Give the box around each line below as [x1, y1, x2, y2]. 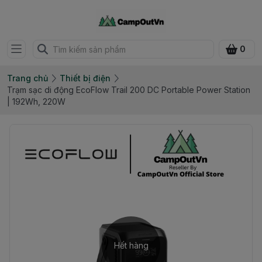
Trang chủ [7, 73, 48, 83]
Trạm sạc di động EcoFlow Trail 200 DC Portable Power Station [7, 85, 250, 95]
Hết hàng [113, 240, 149, 250]
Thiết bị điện [60, 73, 111, 83]
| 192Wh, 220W [7, 96, 65, 106]
